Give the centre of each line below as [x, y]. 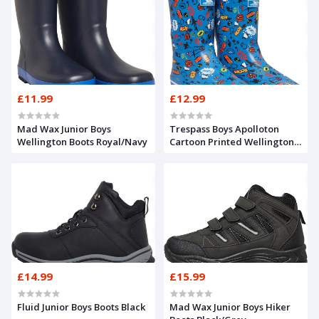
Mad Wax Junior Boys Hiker [230, 307]
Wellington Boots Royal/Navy [82, 141]
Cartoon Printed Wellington [232, 141]
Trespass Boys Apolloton [224, 129]
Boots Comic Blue [208, 154]
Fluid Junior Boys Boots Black [81, 307]
